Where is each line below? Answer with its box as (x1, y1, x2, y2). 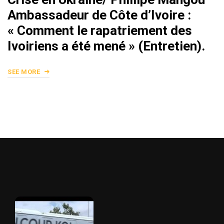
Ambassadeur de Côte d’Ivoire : (7, 7, 191, 23)
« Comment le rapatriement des (7, 23, 192, 38)
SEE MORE (7, 68, 42, 76)
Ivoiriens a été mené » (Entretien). (7, 38, 205, 54)
